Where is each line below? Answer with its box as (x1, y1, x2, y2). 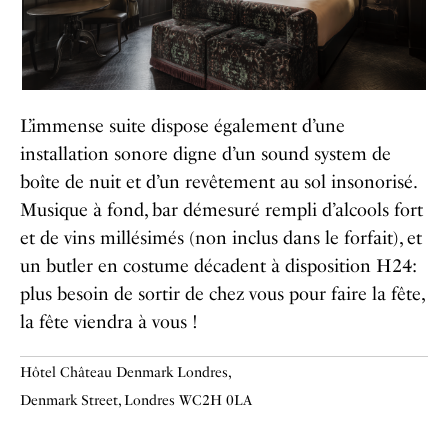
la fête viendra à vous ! (20, 311, 198, 334)
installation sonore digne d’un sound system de (20, 143, 391, 166)
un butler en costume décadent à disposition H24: (20, 255, 416, 278)
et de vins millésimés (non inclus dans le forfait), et (20, 227, 422, 250)
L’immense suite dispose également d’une (20, 115, 345, 138)
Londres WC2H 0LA (124, 392, 252, 410)
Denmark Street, (20, 392, 124, 410)
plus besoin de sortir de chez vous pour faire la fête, (20, 283, 424, 306)
